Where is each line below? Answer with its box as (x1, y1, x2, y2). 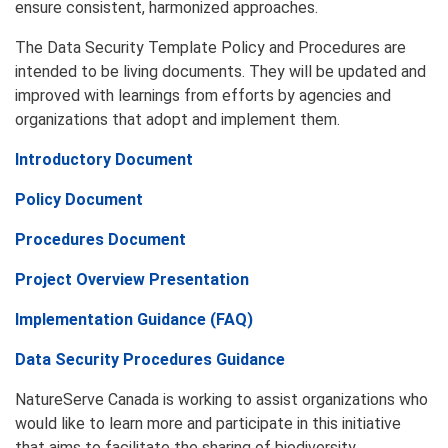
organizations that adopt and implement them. (15, 109, 340, 129)
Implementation (15, 309, 137, 329)
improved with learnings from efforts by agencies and (15, 85, 391, 105)
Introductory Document (15, 149, 193, 169)
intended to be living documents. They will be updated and (15, 61, 426, 81)
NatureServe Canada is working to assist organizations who (15, 389, 428, 409)
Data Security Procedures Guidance (15, 349, 285, 369)
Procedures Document (15, 229, 186, 249)
